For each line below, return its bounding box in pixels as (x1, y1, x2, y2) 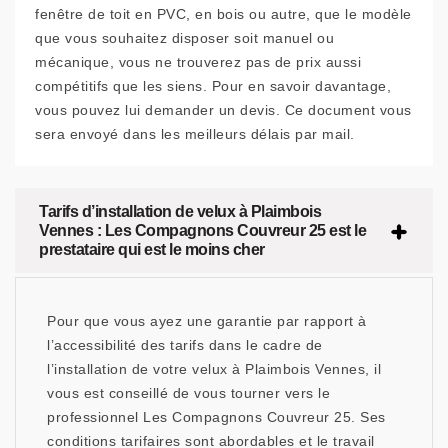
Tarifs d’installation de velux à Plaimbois (39, 203, 321, 221)
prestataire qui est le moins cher (39, 241, 265, 259)
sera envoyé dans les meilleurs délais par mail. (35, 126, 355, 143)
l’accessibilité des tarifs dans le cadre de (47, 337, 323, 354)
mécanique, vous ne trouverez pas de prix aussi (35, 54, 361, 71)
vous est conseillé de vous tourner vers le (47, 385, 330, 402)
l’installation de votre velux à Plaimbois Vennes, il (47, 361, 381, 378)
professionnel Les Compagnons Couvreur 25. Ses (47, 409, 386, 426)
